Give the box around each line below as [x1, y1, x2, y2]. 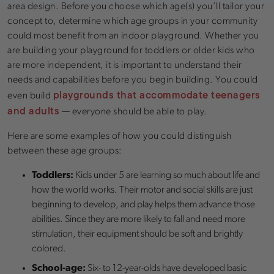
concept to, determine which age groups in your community [7, 16, 257, 26]
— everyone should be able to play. [59, 106, 207, 117]
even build [7, 91, 53, 101]
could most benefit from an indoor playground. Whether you [7, 31, 259, 41]
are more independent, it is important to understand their [7, 60, 242, 70]
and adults [7, 103, 59, 118]
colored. [32, 243, 66, 254]
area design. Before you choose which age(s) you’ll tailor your [7, 1, 264, 12]
